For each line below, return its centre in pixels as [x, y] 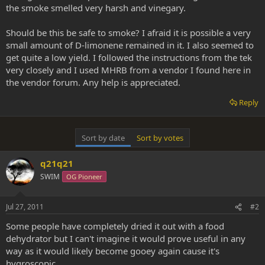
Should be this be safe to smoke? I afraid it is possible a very [128, 32]
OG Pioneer [84, 176]
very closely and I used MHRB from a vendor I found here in [128, 70]
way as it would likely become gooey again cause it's [113, 251]
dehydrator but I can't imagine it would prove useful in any [126, 238]
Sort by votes [160, 138]
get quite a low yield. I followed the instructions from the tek [129, 57]
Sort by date [103, 138]
